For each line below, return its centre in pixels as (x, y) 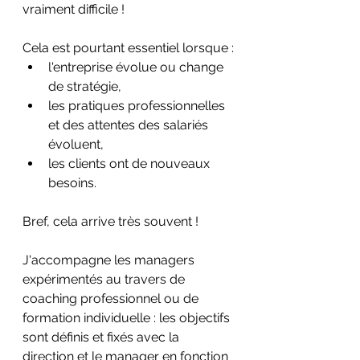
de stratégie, (85, 86)
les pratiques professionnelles (138, 106)
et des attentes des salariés (130, 125)
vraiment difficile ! (74, 9)
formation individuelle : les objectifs (128, 318)
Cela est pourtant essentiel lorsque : (128, 48)
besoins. (72, 183)
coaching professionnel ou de (112, 299)
